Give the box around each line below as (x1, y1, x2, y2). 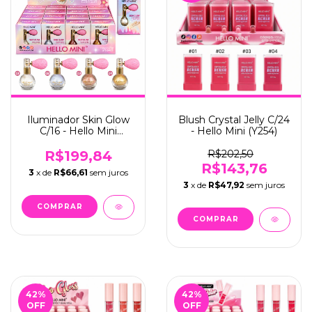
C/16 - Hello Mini (39, 125, 117, 137)
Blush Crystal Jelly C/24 (178, 114, 290, 126)
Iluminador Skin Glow (26, 114, 130, 126)
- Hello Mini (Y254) (191, 125, 277, 137)
